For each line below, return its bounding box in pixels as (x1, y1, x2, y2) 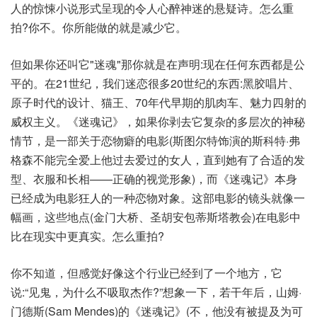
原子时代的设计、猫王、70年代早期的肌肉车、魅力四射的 (11, 94, 306, 111)
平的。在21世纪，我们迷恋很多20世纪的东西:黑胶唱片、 (11, 75, 299, 92)
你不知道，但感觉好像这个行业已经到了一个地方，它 (11, 265, 282, 282)
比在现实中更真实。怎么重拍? (11, 228, 164, 245)
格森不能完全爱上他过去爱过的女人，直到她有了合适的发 (11, 151, 305, 168)
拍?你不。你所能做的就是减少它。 (11, 19, 187, 36)
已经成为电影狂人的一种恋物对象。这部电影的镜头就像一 (11, 190, 305, 207)
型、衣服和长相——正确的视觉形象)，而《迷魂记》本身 (11, 171, 297, 188)
